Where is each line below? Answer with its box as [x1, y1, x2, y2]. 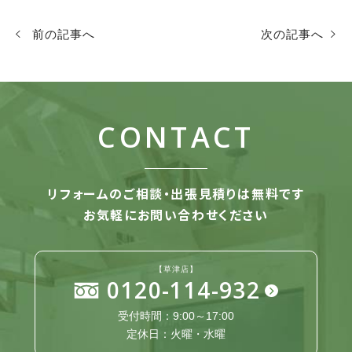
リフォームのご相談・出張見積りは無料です [47, 184, 305, 203]
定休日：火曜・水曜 [126, 328, 225, 341]
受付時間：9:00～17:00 [118, 310, 234, 323]
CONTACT [97, 117, 255, 156]
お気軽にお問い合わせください [83, 205, 269, 225]
